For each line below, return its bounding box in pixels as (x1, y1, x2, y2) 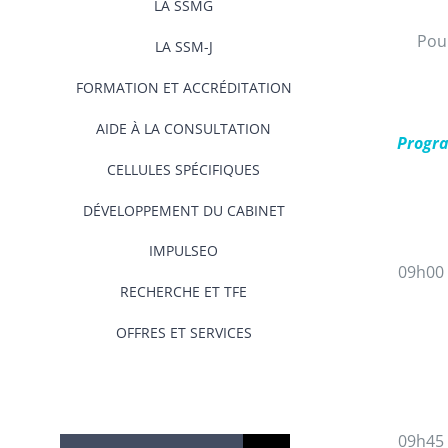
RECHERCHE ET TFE (120, 282, 247, 301)
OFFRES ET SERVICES (115, 323, 252, 342)
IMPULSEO (149, 241, 218, 260)
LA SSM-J (154, 37, 213, 56)
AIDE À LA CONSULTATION (96, 119, 271, 138)
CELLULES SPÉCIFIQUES (107, 160, 260, 179)
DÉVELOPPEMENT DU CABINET (82, 201, 285, 220)
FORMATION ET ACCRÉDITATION (75, 78, 292, 97)
